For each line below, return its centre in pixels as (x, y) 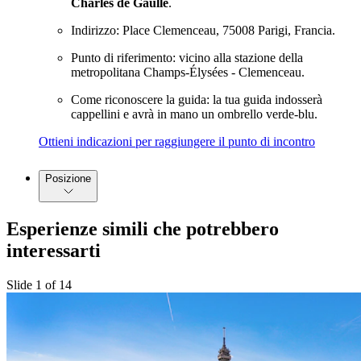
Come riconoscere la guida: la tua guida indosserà (197, 99)
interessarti (54, 250)
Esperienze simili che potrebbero (143, 228)
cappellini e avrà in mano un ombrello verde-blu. (194, 114)
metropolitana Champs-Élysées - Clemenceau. (188, 72)
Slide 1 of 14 (39, 284)
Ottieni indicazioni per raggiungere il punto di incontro (177, 141)
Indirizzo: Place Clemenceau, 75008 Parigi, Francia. (203, 30)
